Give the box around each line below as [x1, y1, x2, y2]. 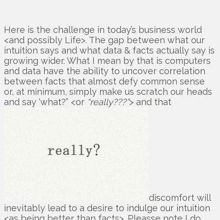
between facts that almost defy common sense [4, 76, 205, 87]
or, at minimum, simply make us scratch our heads [4, 86, 212, 97]
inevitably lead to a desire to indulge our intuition [4, 203, 210, 214]
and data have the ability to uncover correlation [4, 66, 205, 77]
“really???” [87, 97, 129, 108]
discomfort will [149, 192, 211, 203]
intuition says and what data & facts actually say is [4, 45, 215, 56]
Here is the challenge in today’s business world [4, 25, 202, 35]
